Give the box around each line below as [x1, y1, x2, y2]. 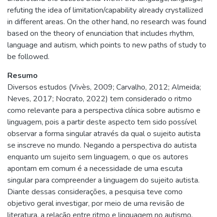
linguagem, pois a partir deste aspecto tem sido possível [7, 117, 197, 127]
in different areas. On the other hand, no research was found [7, 16, 206, 27]
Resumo [7, 70, 38, 81]
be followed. [7, 51, 49, 62]
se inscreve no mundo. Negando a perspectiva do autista [7, 140, 197, 151]
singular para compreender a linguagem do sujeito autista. [7, 175, 200, 186]
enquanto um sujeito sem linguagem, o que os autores [7, 152, 188, 162]
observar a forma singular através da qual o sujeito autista [7, 128, 201, 139]
